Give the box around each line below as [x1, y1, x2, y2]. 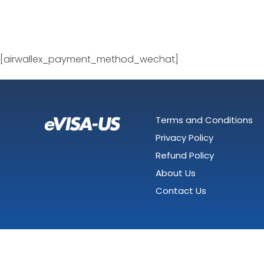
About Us [156, 167, 196, 179]
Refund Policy [156, 149, 214, 161]
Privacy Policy [156, 131, 213, 144]
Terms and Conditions [156, 114, 253, 126]
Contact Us [156, 184, 206, 197]
